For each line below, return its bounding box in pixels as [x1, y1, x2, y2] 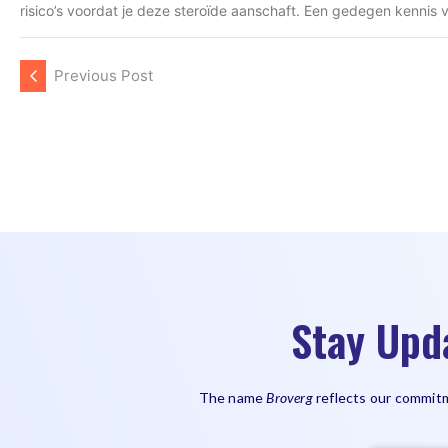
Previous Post [54, 65, 153, 85]
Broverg [266, 388, 313, 406]
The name [198, 388, 267, 406]
